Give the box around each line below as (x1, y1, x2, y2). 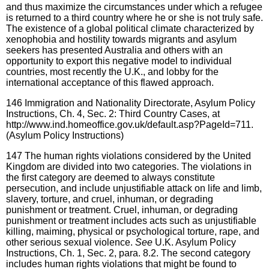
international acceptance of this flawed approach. (6, 77, 214, 88)
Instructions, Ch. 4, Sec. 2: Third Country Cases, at (6, 108, 220, 119)
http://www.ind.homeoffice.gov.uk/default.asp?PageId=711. (6, 119, 253, 130)
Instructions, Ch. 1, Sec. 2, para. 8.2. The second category (6, 247, 250, 258)
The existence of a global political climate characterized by (6, 23, 254, 34)
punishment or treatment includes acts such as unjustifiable (6, 215, 256, 226)
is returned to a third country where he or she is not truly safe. (6, 12, 263, 23)
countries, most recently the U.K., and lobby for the (6, 66, 219, 77)
